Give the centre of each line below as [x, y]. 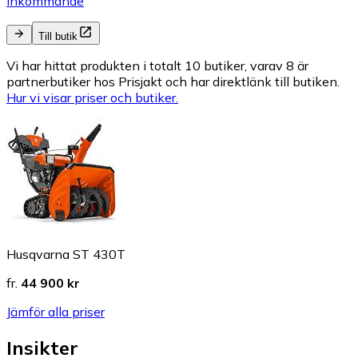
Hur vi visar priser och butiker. [92, 98]
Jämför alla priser [56, 312]
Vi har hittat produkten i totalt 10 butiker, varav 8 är [157, 66]
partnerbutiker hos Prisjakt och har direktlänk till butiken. [173, 82]
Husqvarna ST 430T [66, 255]
